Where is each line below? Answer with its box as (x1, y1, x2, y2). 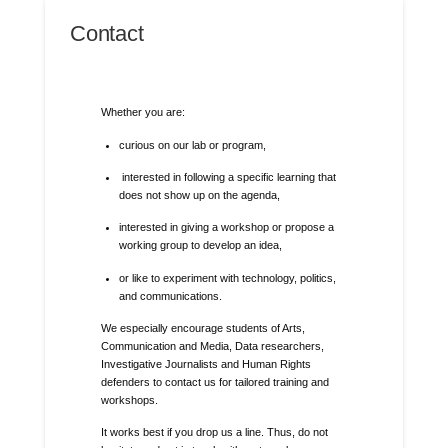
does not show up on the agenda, (118, 189, 280, 202)
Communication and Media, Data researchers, (100, 340, 324, 353)
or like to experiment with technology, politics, (118, 271, 336, 284)
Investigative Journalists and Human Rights (100, 358, 311, 371)
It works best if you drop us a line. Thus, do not (100, 426, 328, 439)
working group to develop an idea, (118, 239, 282, 252)
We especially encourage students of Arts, (100, 322, 305, 335)
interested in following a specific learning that (118, 171, 336, 184)
